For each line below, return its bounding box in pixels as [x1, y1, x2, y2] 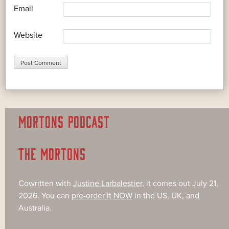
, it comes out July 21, [142, 178, 218, 189]
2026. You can [18, 190, 72, 201]
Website [14, 30, 42, 40]
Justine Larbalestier [73, 178, 142, 189]
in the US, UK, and [132, 190, 199, 201]
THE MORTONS [18, 144, 86, 162]
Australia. [18, 202, 52, 213]
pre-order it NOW [72, 190, 132, 201]
